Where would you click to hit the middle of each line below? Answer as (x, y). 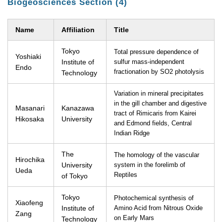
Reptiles (126, 175)
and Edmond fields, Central (153, 123)
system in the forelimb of (150, 165)
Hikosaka (30, 119)
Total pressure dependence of (156, 52)
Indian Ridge (132, 133)
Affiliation (78, 30)
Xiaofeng (29, 203)
